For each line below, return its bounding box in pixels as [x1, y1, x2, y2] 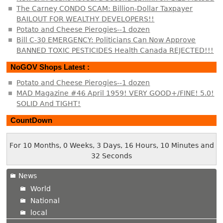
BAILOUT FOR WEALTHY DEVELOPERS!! [16, 15, 155, 23]
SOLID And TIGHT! [16, 100, 81, 108]
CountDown [10, 115, 53, 124]
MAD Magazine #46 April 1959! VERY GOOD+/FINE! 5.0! [16, 89, 215, 98]
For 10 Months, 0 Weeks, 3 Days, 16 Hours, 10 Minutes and [9, 141, 214, 149]
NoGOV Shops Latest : [10, 62, 90, 71]
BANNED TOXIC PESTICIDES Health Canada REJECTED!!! [16, 46, 214, 55]
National [30, 196, 60, 205]
